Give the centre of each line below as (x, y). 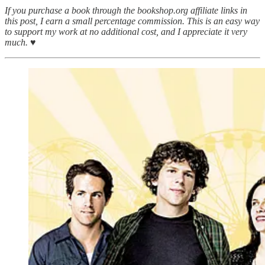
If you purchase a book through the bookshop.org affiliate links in (126, 10)
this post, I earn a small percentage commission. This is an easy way (132, 21)
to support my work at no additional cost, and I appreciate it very (126, 31)
